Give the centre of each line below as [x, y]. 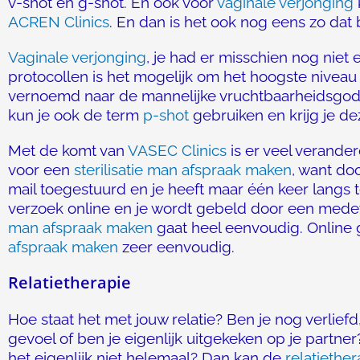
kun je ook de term [76, 115]
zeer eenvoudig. [176, 247]
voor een [41, 170]
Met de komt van [68, 150]
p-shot [166, 115]
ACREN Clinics [59, 22]
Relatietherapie [70, 282]
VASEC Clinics [177, 150]
